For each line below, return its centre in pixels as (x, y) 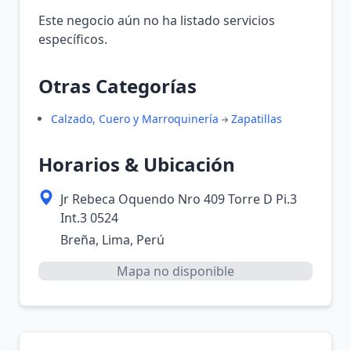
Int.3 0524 (89, 218)
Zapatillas (257, 119)
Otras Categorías (118, 86)
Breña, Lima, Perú (112, 240)
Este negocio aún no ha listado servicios (157, 20)
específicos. (73, 39)
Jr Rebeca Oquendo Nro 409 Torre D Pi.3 (179, 199)
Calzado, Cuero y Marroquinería (135, 119)
